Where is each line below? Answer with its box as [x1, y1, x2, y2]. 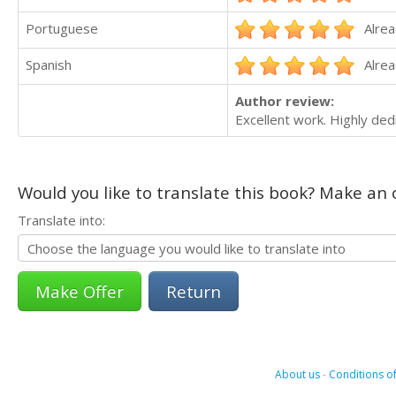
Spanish [26, 55, 72, 73]
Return [166, 279, 221, 302]
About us [274, 366, 320, 382]
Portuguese [26, 19, 98, 37]
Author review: [235, 91, 334, 110]
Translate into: [18, 210, 105, 229]
